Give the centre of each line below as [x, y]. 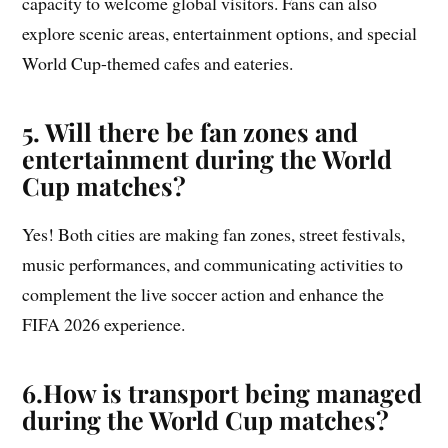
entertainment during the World [207, 159]
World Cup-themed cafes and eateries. [158, 63]
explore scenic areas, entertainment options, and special [220, 33]
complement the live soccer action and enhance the [203, 294]
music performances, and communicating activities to [213, 264]
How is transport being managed [233, 393]
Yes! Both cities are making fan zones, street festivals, [214, 234]
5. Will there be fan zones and [190, 132]
